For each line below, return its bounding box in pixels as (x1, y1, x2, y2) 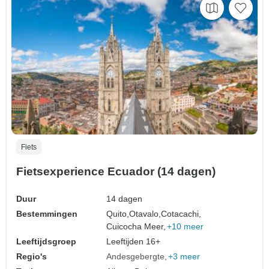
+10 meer (167, 221, 204, 231)
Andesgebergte (106, 251, 165, 261)
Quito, (106, 208, 130, 219)
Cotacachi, (161, 208, 202, 219)
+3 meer (168, 251, 201, 261)
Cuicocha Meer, (106, 221, 166, 231)
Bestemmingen (16, 208, 77, 219)
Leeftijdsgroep (16, 236, 76, 246)
